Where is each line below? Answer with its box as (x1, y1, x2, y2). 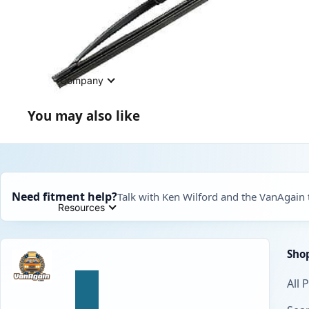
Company (59, 74, 103, 86)
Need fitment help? (12, 188, 117, 204)
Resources (58, 201, 105, 213)
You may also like (28, 106, 140, 124)
